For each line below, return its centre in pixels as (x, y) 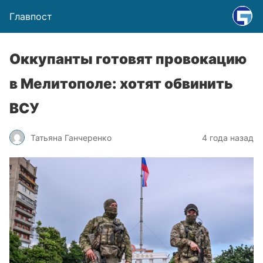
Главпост (31, 16)
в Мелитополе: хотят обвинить (121, 84)
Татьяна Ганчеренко (71, 137)
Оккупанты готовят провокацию (128, 59)
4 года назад (228, 137)
